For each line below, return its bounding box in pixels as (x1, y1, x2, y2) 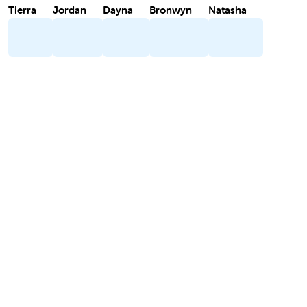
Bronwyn (149, 3, 192, 16)
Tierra (8, 3, 36, 16)
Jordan (53, 3, 86, 16)
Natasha (208, 3, 247, 16)
